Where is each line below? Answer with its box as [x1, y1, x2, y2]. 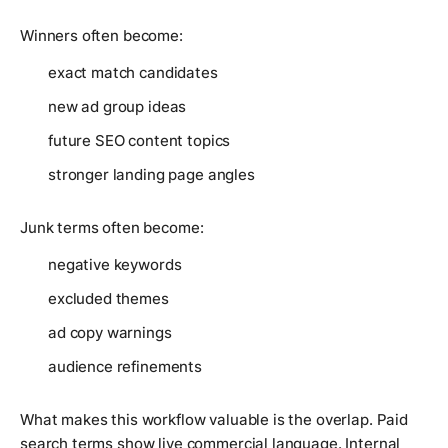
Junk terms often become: [20, 217, 204, 237]
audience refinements [48, 356, 202, 376]
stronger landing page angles [48, 164, 255, 184]
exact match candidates [48, 62, 218, 82]
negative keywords [48, 254, 182, 274]
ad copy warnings [48, 322, 172, 342]
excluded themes [48, 288, 169, 308]
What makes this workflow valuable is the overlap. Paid [20, 409, 408, 429]
